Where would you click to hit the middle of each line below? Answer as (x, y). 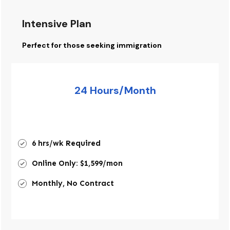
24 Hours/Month (115, 90)
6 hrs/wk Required (66, 143)
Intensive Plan (57, 24)
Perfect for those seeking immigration (92, 45)
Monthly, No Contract (74, 183)
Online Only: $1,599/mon (77, 163)
